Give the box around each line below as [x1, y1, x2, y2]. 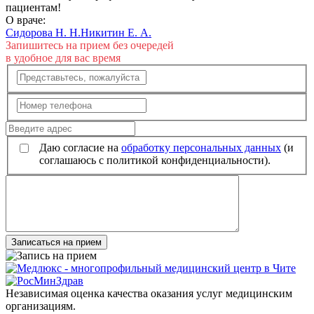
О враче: [6, 14, 46, 27]
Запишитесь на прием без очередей [6, 39, 174, 52]
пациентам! [6, 1, 61, 14]
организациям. [6, 299, 76, 312]
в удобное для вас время [6, 52, 121, 64]
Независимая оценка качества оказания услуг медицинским [6, 287, 292, 299]
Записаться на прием [11, 236, 102, 247]
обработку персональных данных [121, 141, 281, 153]
